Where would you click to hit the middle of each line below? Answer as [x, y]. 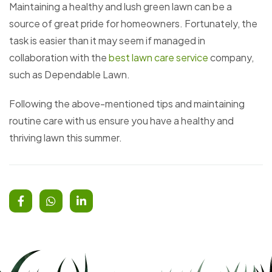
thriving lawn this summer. [66, 138]
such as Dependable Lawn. [70, 75]
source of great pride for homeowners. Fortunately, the [133, 24]
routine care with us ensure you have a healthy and [121, 121]
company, [231, 58]
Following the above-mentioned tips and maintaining [127, 104]
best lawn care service [158, 58]
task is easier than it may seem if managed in [107, 41]
